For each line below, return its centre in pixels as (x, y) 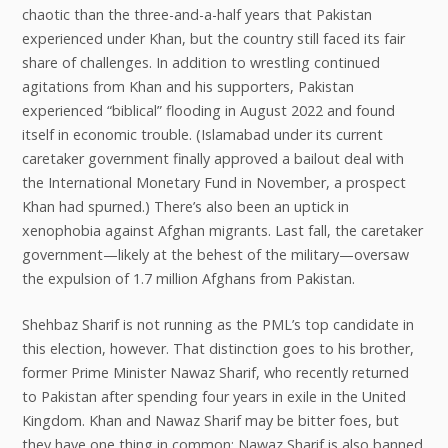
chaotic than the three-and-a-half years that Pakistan (196, 14)
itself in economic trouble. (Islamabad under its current (202, 134)
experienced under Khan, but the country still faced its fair (213, 38)
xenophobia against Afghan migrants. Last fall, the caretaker (222, 230)
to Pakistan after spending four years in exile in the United (213, 396)
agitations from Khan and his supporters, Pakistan (187, 86)
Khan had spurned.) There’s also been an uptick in (185, 206)
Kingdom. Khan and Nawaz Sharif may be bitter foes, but (210, 420)
